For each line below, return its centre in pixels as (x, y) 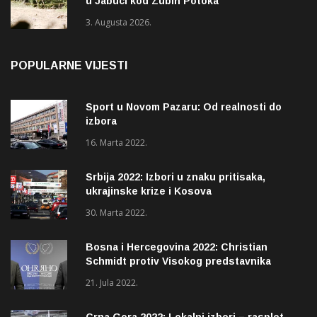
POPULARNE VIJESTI (69, 66)
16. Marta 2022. (116, 143)
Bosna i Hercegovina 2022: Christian (177, 247)
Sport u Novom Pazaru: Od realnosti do (184, 107)
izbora (101, 121)
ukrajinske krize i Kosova (149, 191)
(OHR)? (104, 276)
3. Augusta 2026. (119, 23)
